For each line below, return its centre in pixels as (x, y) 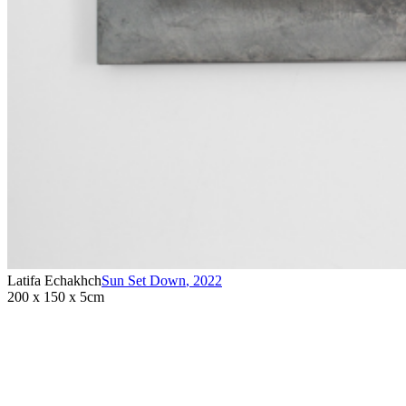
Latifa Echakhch (54, 281)
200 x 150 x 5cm (56, 297)
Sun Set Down (144, 281)
